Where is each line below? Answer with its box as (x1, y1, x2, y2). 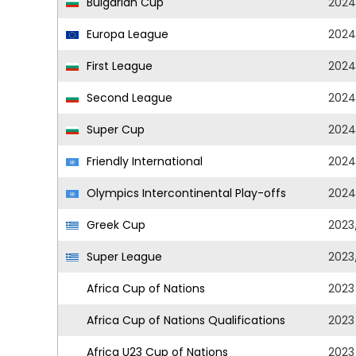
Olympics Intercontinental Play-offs (83, 185, 286, 201)
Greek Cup (83, 217, 145, 233)
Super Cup (83, 122, 145, 137)
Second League (83, 90, 172, 106)
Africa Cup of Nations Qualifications (83, 312, 285, 328)
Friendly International (83, 153, 203, 169)
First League (83, 58, 153, 74)
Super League (83, 249, 162, 265)
